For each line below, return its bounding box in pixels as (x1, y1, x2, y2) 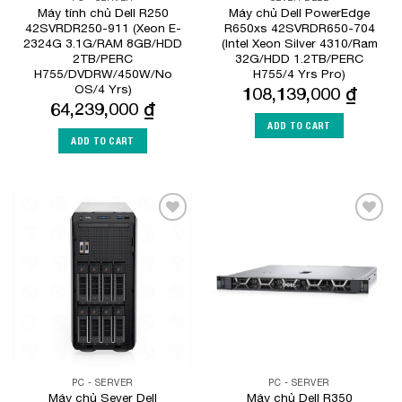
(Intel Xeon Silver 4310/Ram (221, 36, 378, 51)
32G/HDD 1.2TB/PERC (235, 51, 363, 66)
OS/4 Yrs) (74, 82, 132, 97)
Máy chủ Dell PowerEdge (229, 5, 370, 21)
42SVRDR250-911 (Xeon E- (24, 21, 181, 36)
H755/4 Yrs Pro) (253, 66, 345, 82)
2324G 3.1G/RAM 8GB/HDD (23, 36, 182, 51)
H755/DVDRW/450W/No (33, 66, 172, 82)
